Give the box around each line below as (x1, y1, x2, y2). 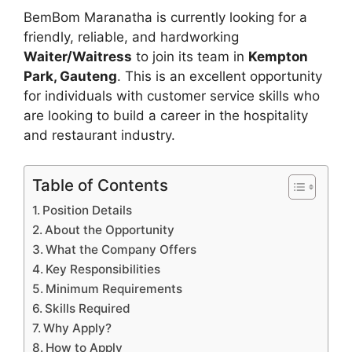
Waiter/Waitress (24, 48, 132, 64)
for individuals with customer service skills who (24, 87, 320, 104)
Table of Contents (32, 175, 168, 196)
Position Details (42, 203, 133, 218)
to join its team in (132, 48, 248, 64)
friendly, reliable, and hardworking (24, 28, 239, 45)
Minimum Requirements (46, 281, 183, 297)
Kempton (248, 48, 308, 64)
